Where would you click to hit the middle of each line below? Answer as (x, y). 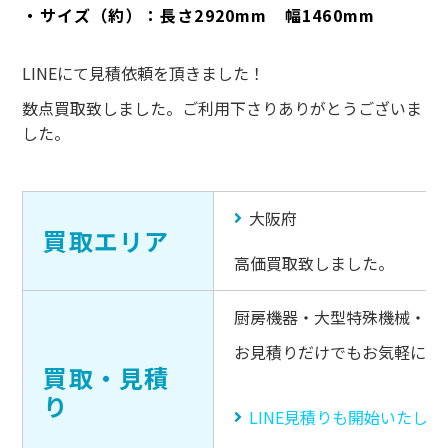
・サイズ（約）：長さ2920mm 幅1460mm (199, 15)
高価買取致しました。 (314, 263)
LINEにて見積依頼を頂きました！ (144, 73)
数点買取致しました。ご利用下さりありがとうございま (222, 108)
